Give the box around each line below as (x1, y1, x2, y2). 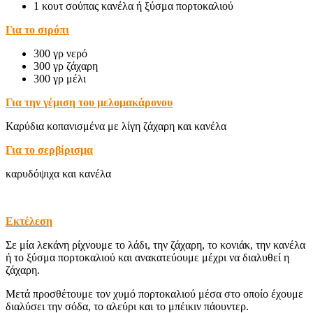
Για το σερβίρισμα (6, 144, 93, 156)
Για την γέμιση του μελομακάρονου (6, 96, 173, 109)
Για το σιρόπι (6, 24, 69, 36)
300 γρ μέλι (34, 73, 86, 85)
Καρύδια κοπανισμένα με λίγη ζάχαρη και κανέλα (6, 120, 226, 133)
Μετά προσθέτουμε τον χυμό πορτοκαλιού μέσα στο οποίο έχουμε (6, 288, 303, 300)
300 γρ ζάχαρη (34, 60, 98, 73)
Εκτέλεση (6, 215, 52, 228)
